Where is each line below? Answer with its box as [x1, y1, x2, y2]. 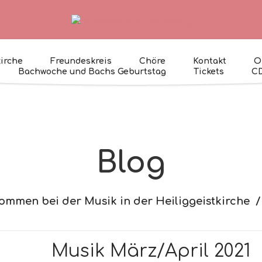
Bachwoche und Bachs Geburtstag [18, 67, 166, 76]
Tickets [194, 67, 224, 76]
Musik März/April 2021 [51, 241, 250, 261]
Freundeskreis [50, 56, 112, 65]
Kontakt [193, 56, 226, 65]
